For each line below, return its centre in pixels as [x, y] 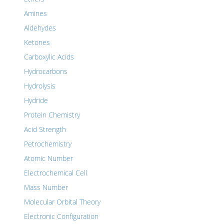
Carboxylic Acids [49, 57]
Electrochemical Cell [55, 173]
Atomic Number [48, 158]
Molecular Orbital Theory [62, 202]
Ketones [37, 42]
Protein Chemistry [52, 115]
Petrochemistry [48, 144]
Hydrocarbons [46, 71]
